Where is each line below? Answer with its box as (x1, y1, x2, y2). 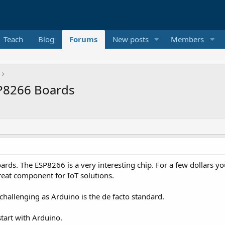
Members (171, 34, 204, 44)
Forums (69, 34, 97, 44)
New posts (112, 34, 149, 44)
